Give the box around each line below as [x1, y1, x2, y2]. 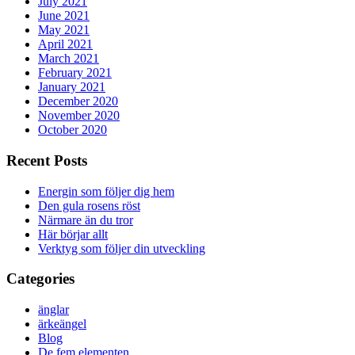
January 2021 [38, 80, 105, 94]
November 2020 [38, 109, 120, 123]
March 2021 [38, 52, 99, 66]
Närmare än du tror [38, 212, 133, 227]
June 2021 [38, 9, 90, 23]
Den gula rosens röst [38, 198, 140, 212]
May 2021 [38, 23, 90, 37]
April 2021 [38, 37, 93, 52]
